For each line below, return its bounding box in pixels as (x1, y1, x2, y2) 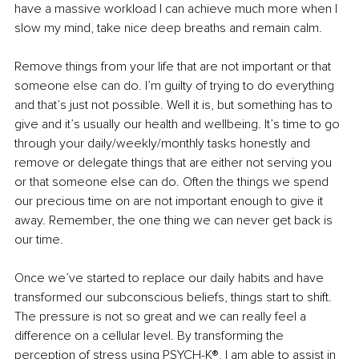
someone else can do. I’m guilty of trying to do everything (14, 78, 337, 95)
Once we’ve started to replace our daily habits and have (14, 270, 327, 287)
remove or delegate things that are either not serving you (14, 155, 335, 171)
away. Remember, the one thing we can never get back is (14, 212, 336, 229)
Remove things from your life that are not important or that (14, 58, 334, 75)
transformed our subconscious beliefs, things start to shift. (14, 289, 335, 306)
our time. (14, 232, 63, 248)
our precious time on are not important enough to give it (14, 193, 326, 210)
